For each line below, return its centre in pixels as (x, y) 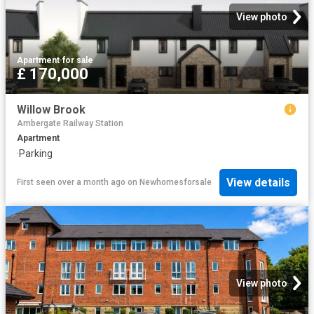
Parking (36, 154)
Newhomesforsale (176, 182)
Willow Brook (51, 110)
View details (258, 182)
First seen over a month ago (71, 182)
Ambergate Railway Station (70, 124)
